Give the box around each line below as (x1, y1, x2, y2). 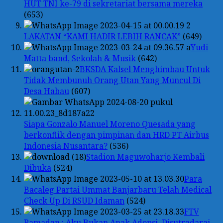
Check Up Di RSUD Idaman (24, 195, 124, 206)
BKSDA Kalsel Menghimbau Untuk (80, 63, 210, 75)
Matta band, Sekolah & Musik (24, 52, 136, 64)
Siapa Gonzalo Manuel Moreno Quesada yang (24, 118, 196, 129)
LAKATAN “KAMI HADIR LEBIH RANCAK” (24, 30, 181, 42)
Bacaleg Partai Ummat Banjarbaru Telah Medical (24, 184, 212, 195)
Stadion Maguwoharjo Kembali (86, 151, 205, 162)
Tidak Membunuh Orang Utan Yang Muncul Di (24, 74, 201, 86)
